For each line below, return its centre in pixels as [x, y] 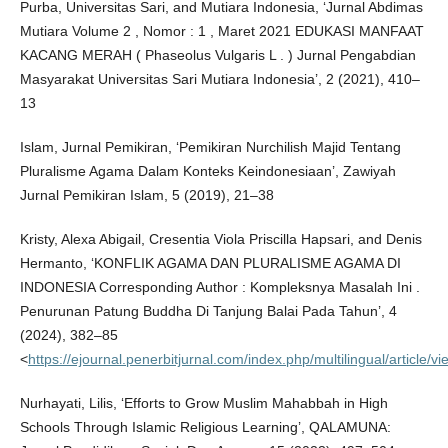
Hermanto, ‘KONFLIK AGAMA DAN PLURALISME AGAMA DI [210, 263]
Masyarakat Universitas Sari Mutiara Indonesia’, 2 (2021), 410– [219, 79]
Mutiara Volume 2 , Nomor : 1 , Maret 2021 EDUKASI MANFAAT [221, 31]
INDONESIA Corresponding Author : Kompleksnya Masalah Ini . [219, 287]
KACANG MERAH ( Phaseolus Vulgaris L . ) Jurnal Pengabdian [217, 55]
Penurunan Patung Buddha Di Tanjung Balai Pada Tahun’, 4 [208, 311]
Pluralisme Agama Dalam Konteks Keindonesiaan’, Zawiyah [207, 171]
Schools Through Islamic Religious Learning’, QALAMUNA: [205, 427]
